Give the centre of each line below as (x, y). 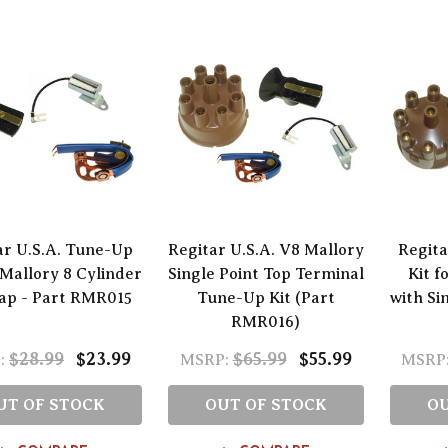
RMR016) (266, 321)
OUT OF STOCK (265, 404)
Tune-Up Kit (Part (265, 297)
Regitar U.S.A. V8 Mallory (265, 249)
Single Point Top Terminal (265, 273)
